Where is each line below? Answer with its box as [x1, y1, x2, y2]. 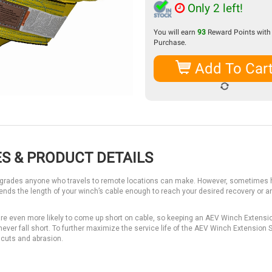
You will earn [154, 28, 197, 36]
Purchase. [154, 38, 186, 47]
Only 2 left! [185, 1, 243, 15]
